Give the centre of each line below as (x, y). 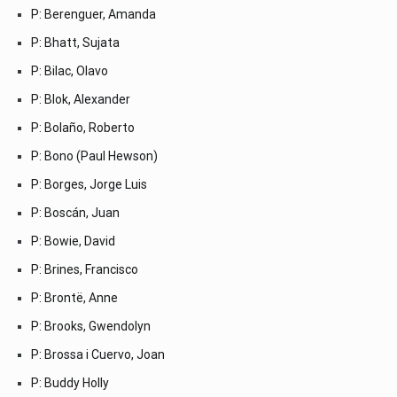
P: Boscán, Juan (75, 212)
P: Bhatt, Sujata (75, 42)
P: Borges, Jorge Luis (89, 184)
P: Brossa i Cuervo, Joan (98, 354)
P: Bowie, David (73, 241)
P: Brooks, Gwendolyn (91, 326)
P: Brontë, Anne (74, 297)
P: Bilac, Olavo (70, 70)
